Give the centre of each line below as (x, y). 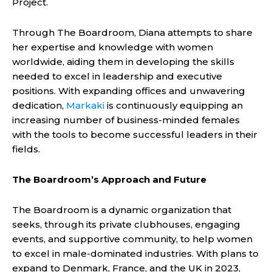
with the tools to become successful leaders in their (135, 134)
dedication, (39, 105)
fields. (26, 149)
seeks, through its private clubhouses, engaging (126, 224)
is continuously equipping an (174, 105)
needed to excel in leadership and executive (117, 76)
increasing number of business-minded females (126, 120)
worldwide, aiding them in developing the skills (123, 61)
